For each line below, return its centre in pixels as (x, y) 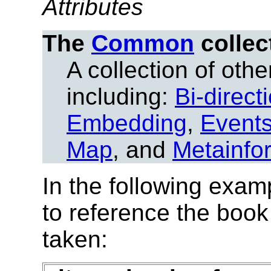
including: (121, 96)
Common (143, 43)
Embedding (127, 123)
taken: (75, 239)
